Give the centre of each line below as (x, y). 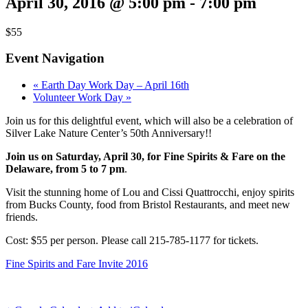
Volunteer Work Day (79, 98)
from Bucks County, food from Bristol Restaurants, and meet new (148, 205)
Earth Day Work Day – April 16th (114, 85)
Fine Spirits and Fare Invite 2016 (77, 264)
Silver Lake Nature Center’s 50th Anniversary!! (109, 133)
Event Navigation (55, 58)
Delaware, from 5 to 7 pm (65, 169)
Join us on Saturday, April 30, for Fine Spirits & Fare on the (145, 157)
